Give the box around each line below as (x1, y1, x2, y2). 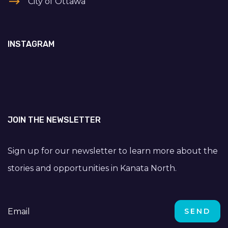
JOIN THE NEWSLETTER (8, 115, 101, 125)
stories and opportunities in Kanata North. (8, 163, 177, 173)
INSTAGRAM (8, 39, 54, 49)
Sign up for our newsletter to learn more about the (8, 146, 218, 156)
